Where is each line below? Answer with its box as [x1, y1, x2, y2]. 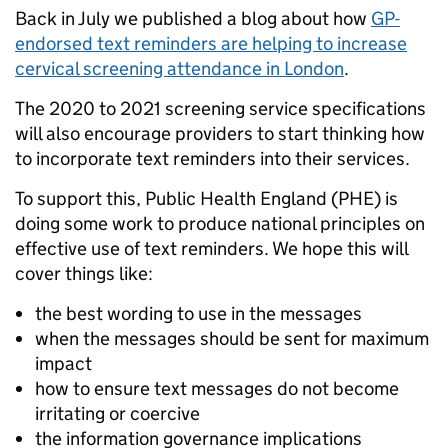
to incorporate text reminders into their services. [15, 147, 410, 171]
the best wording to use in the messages [35, 302, 362, 326]
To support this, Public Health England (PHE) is [15, 187, 398, 211]
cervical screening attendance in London [15, 57, 344, 81]
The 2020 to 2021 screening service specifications [15, 97, 426, 121]
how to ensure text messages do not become [35, 377, 399, 401]
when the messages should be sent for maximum [35, 327, 429, 351]
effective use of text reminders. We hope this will [15, 237, 408, 261]
